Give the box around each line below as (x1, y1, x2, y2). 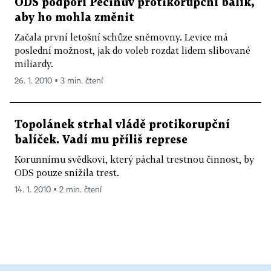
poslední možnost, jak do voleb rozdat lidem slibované (15, 45, 250, 56)
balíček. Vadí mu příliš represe (15, 135, 188, 145)
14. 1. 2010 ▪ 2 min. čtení (15, 186, 102, 194)
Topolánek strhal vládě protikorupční (15, 120, 230, 130)
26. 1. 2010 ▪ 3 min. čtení (15, 77, 103, 85)
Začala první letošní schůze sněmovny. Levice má (15, 31, 228, 42)
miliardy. (15, 58, 53, 69)
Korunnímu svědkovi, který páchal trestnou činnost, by (15, 154, 254, 165)
